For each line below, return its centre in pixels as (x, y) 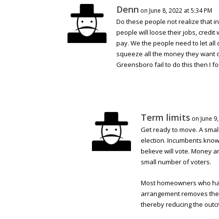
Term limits (165, 118)
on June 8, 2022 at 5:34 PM (176, 11)
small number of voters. (176, 162)
